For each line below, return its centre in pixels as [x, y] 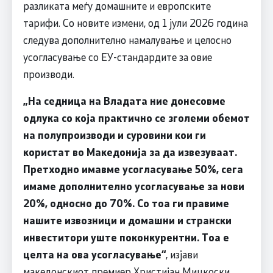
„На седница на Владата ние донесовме [124, 100]
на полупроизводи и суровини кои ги [114, 134]
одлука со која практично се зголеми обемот [136, 117]
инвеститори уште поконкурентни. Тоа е [126, 237]
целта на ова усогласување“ [94, 254]
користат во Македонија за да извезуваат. [130, 151]
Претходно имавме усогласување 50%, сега [133, 168]
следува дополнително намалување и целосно [127, 39]
